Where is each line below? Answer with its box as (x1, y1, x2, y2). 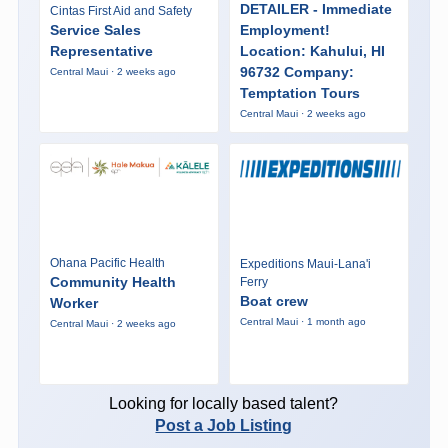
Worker (49, 294, 98, 311)
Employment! (239, 21, 330, 38)
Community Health (49, 273, 176, 290)
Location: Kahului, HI (239, 42, 385, 59)
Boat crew (239, 293, 308, 310)
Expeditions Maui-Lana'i (239, 257, 371, 272)
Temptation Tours (239, 84, 360, 101)
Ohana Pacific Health (49, 255, 165, 270)
